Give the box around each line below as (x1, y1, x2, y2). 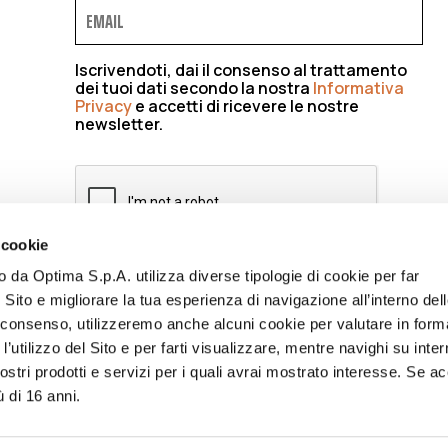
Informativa (312, 76, 404, 99)
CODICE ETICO (27, 396, 119, 427)
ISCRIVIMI (84, 271, 153, 302)
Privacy (74, 94, 132, 117)
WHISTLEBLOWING (254, 396, 380, 427)
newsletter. (74, 112, 163, 135)
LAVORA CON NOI (174, 415, 288, 446)
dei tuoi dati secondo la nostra (74, 76, 313, 99)
